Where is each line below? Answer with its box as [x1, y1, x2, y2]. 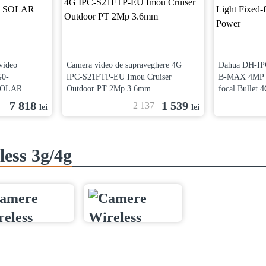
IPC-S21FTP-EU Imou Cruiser [66, 72, 172, 81]
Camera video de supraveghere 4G [66, 61, 182, 69]
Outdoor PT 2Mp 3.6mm [66, 84, 151, 93]
